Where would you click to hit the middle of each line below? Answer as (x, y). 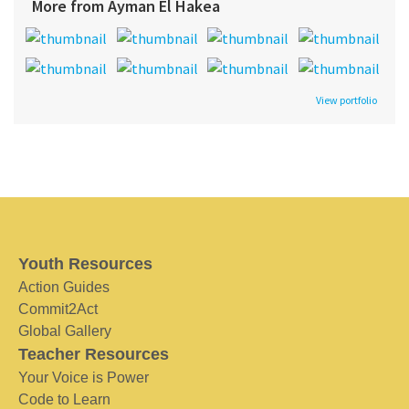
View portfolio (346, 100)
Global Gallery (65, 330)
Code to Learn (64, 399)
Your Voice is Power (84, 377)
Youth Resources (85, 263)
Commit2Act (58, 309)
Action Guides (64, 287)
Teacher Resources (94, 354)
